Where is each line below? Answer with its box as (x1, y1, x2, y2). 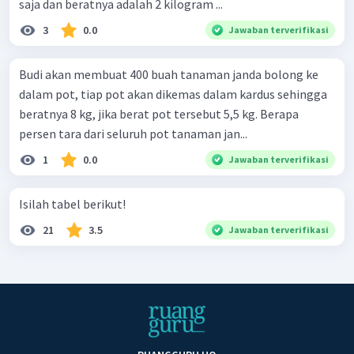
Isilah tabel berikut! (19, 196, 126, 213)
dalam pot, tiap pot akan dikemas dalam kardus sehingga (19, 86, 327, 103)
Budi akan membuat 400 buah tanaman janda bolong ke (19, 66, 318, 83)
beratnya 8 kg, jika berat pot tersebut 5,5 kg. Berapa (19, 106, 299, 122)
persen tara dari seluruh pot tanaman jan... (19, 126, 247, 142)
